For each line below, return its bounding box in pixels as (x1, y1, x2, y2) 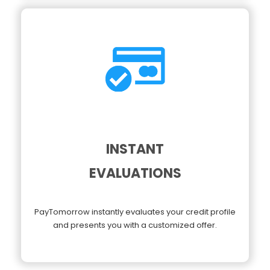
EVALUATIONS (89, 163, 181, 183)
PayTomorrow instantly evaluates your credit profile (34, 206, 236, 218)
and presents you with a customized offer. (53, 219, 217, 231)
